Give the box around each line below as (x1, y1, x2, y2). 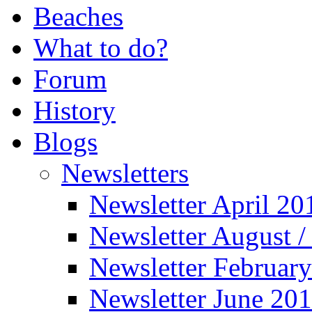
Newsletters (61, 158, 189, 188)
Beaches (33, 1, 123, 31)
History (33, 95, 116, 125)
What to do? (33, 33, 168, 63)
